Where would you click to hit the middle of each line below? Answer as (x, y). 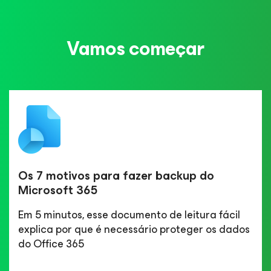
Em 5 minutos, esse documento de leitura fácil (129, 215)
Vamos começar (135, 49)
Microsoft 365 (58, 191)
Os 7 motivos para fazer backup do (116, 176)
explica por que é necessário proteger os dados (134, 230)
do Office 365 (51, 244)
